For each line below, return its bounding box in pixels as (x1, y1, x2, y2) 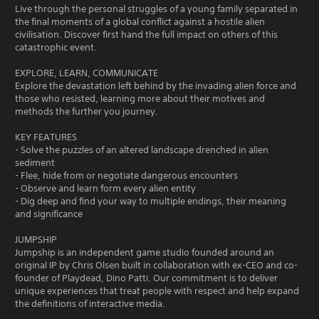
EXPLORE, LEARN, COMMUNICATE (15, 67, 158, 79)
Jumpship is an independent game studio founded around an (15, 246, 274, 258)
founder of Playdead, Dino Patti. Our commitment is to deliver (15, 272, 278, 284)
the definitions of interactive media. (15, 298, 165, 310)
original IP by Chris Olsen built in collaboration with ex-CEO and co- (15, 259, 298, 271)
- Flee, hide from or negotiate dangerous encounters (15, 169, 238, 182)
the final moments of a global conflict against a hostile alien (15, 16, 265, 28)
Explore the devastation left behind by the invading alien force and (15, 80, 296, 92)
